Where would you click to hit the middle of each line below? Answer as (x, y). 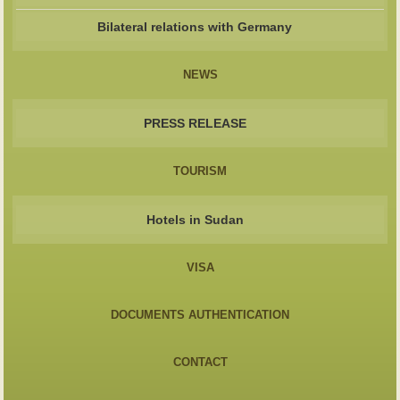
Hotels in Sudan (195, 219)
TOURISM (200, 171)
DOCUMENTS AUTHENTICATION (200, 314)
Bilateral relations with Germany (195, 26)
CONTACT (200, 362)
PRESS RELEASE (195, 123)
